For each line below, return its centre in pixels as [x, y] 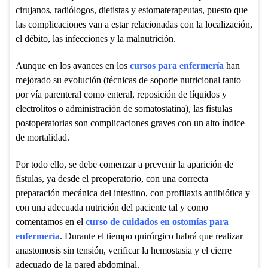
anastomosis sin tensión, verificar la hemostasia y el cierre [123, 250]
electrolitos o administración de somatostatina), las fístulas [124, 108]
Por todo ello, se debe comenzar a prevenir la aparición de [124, 164]
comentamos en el [50, 221]
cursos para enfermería [176, 65]
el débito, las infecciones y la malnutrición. [95, 38]
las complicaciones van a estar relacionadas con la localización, [134, 24]
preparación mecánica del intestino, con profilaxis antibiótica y [133, 193]
